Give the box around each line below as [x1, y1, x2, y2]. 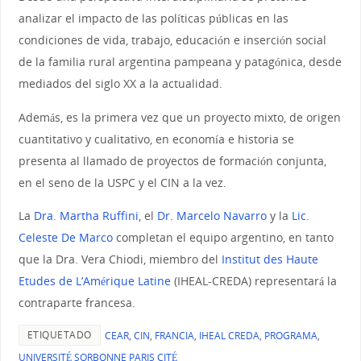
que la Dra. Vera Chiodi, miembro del [18, 251, 222, 268]
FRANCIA [154, 329, 194, 343]
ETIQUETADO [27, 328, 92, 342]
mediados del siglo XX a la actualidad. [18, 76, 222, 92]
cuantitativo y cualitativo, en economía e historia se [18, 131, 294, 147]
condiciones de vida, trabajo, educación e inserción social [18, 32, 326, 48]
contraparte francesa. [18, 295, 135, 311]
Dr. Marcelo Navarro [156, 208, 267, 224]
